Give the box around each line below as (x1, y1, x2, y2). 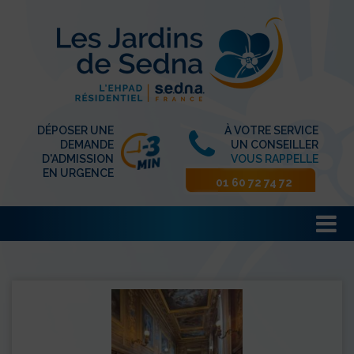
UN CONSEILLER (231, 137, 318, 151)
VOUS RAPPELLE (231, 152, 318, 165)
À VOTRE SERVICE (224, 123, 318, 137)
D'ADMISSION (41, 152, 114, 165)
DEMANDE (59, 137, 114, 151)
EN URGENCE (42, 166, 114, 179)
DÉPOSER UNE (36, 123, 114, 137)
